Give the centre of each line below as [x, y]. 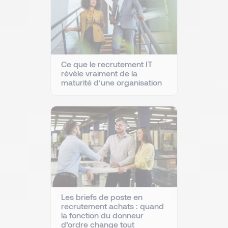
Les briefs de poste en [102, 196]
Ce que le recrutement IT [107, 64]
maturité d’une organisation [111, 82]
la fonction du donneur [102, 215]
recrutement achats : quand [112, 206]
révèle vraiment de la [99, 73]
